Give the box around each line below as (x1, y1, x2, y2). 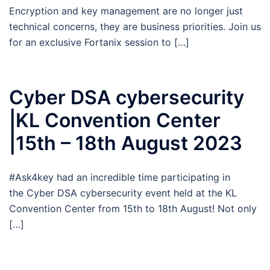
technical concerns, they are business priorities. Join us (9, 20, 261, 33)
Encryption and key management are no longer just (9, 5, 243, 17)
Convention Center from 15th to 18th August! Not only (9, 202, 257, 215)
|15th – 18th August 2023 (9, 131, 242, 155)
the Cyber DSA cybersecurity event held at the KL (9, 187, 237, 199)
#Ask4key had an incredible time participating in (9, 171, 230, 183)
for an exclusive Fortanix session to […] (9, 36, 189, 48)
